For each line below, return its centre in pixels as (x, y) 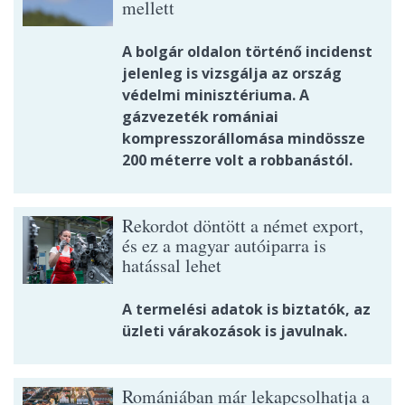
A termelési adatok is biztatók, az (246, 310)
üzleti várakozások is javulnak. (235, 331)
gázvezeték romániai (200, 117)
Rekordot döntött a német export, (243, 226)
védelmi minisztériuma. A (216, 95)
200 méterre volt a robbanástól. (237, 160)
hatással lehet (172, 266)
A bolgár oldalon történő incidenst (247, 52)
